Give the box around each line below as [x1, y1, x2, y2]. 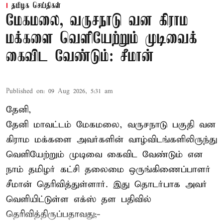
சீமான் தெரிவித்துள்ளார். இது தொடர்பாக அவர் [6, 178, 207, 190]
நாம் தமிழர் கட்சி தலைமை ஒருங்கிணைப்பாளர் [6, 163, 211, 175]
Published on [6, 87, 43, 96]
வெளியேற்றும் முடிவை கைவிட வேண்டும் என [6, 148, 203, 160]
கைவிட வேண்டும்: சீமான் [6, 48, 154, 66]
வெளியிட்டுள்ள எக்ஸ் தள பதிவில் [6, 193, 151, 205]
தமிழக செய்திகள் [11, 1, 61, 10]
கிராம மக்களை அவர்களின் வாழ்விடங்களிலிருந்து [6, 133, 217, 145]
